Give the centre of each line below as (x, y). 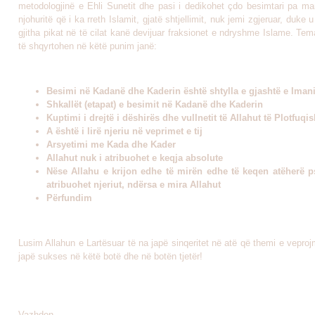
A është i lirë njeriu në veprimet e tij (124, 131)
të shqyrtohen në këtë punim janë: (88, 46)
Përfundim (69, 198)
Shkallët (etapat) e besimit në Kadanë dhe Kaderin (155, 104)
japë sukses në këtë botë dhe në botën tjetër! (110, 256)
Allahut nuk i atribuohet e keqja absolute (135, 158)
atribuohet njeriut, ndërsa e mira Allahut (134, 185)
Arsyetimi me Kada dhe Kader (111, 144)
